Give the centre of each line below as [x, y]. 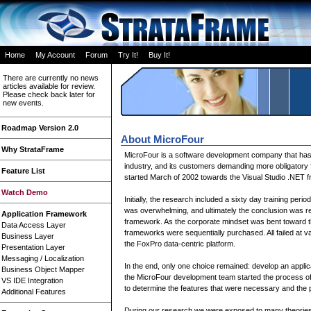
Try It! [128, 55]
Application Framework [44, 214]
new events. [23, 103]
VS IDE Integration [32, 280]
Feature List [23, 171]
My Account [55, 55]
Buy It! [159, 55]
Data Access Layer [34, 225]
